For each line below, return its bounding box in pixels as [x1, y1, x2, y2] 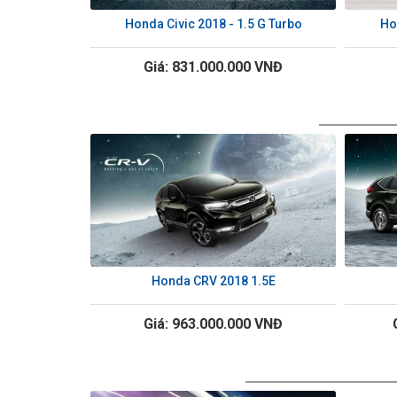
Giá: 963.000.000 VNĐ [144, 315, 283, 333]
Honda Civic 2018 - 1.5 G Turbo [124, 17, 302, 32]
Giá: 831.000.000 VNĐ [144, 58, 283, 76]
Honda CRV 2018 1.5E [151, 274, 276, 289]
